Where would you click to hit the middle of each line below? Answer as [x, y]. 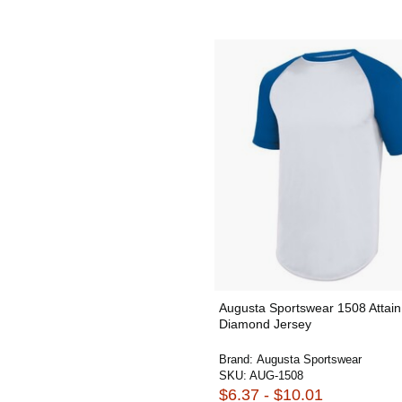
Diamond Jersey [265, 324]
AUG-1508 [276, 376]
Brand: [238, 359]
